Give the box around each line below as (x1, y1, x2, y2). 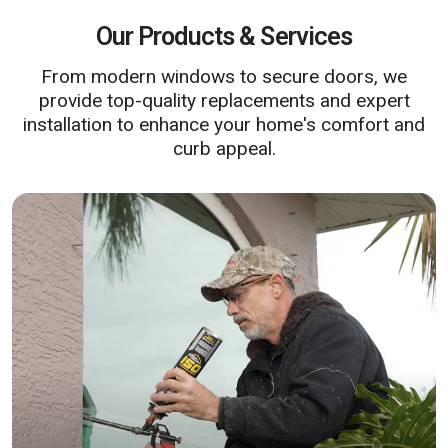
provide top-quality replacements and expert (38, 89, 410, 112)
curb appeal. (172, 137, 276, 160)
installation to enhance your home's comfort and (23, 113, 425, 136)
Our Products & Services (95, 22, 353, 51)
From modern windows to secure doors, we (41, 65, 407, 88)
